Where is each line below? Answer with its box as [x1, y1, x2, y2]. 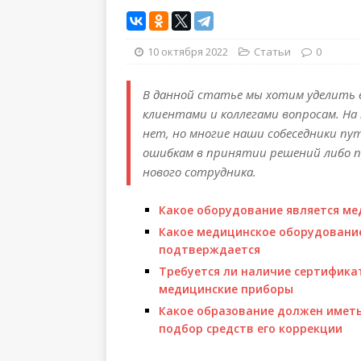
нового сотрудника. [143, 164, 256, 180]
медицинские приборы [159, 281, 293, 297]
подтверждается [159, 242, 260, 257]
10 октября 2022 [147, 44, 228, 59]
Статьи [254, 44, 291, 59]
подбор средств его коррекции [159, 321, 342, 336]
